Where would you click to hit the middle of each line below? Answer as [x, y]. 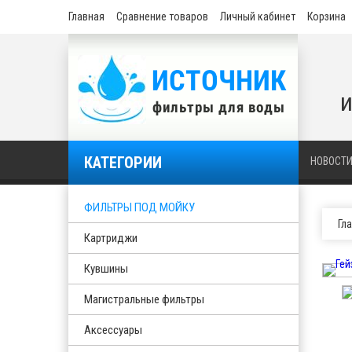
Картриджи [111, 238]
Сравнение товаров [162, 16]
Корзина [326, 16]
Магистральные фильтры [144, 299]
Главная [86, 16]
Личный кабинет [258, 16]
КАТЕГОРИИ [123, 163]
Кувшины [106, 269]
